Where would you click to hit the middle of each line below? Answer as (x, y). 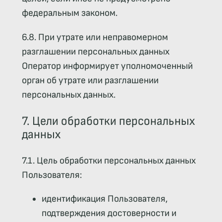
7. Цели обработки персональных (108, 121)
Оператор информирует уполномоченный (107, 66)
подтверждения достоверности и (109, 213)
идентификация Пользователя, (104, 199)
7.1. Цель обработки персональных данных (109, 161)
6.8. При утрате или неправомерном (95, 37)
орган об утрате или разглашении (90, 80)
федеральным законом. (69, 13)
